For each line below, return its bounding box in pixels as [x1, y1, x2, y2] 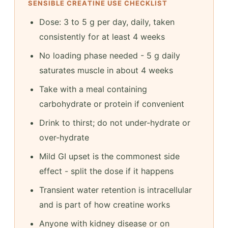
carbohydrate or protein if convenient [39, 98, 184, 109]
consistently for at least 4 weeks [39, 31, 165, 42]
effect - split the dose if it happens [39, 165, 174, 176]
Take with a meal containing [39, 83, 147, 94]
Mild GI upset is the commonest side [39, 151, 180, 161]
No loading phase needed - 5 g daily [39, 50, 180, 61]
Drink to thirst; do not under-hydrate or [39, 117, 190, 128]
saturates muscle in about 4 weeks [39, 65, 173, 75]
